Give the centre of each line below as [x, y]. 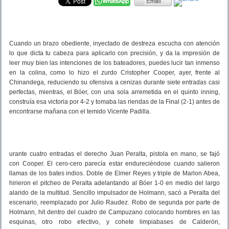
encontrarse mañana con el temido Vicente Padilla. [80, 111]
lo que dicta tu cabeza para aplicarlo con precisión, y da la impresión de [114, 53]
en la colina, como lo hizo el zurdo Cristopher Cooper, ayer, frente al [114, 72]
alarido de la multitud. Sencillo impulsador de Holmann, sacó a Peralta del [114, 192]
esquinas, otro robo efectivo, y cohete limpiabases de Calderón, [114, 222]
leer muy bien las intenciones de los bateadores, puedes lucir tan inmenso [114, 63]
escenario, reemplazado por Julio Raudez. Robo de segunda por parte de [114, 202]
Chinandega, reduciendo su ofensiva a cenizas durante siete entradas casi [114, 82]
